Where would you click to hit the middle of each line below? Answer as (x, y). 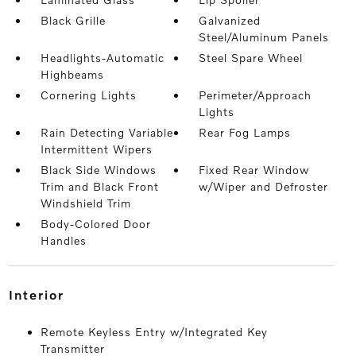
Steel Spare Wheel (251, 58)
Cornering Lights (88, 95)
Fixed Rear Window (254, 170)
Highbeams (72, 74)
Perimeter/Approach (255, 95)
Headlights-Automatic (102, 58)
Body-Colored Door (95, 224)
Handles (63, 240)
